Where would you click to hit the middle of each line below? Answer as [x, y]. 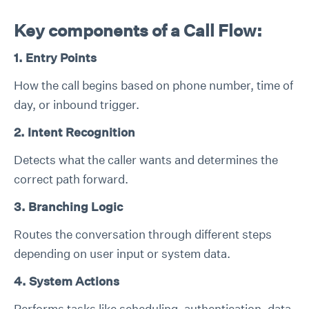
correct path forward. [71, 179]
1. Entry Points [55, 58]
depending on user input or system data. [122, 253]
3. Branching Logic [68, 207]
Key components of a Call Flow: [138, 30]
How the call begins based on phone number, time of [153, 85]
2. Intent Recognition [74, 132]
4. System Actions [67, 281]
